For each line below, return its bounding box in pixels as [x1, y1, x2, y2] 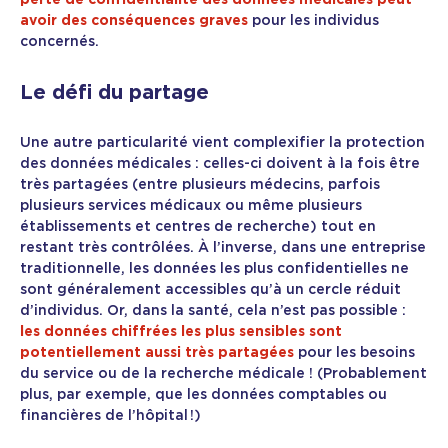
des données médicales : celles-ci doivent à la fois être [20, 157, 420, 172]
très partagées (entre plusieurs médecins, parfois [20, 178, 380, 193]
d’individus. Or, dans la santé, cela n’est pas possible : [20, 304, 406, 319]
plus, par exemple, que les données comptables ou [20, 388, 387, 403]
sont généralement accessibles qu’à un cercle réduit [20, 283, 401, 298]
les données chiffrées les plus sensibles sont [20, 325, 342, 340]
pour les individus [248, 13, 379, 28]
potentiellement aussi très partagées [20, 346, 294, 361]
